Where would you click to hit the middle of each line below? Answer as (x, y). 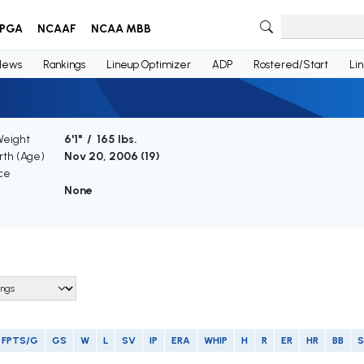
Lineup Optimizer (148, 64)
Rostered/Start (290, 64)
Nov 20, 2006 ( (104, 157)
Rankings (64, 64)
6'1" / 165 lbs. (100, 140)
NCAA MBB (121, 29)
